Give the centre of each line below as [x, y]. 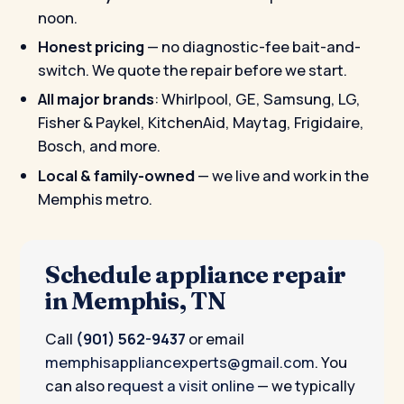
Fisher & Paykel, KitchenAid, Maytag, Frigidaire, [201, 123]
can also [76, 385]
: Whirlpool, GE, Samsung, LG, [257, 99]
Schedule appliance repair [196, 274]
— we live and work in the [282, 175]
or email [215, 338]
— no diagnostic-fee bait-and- [252, 46]
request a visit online [181, 385]
